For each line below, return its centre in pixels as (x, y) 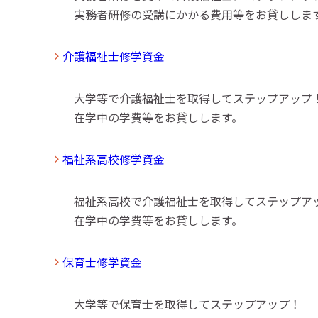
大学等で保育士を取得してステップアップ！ (187, 304)
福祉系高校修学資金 (114, 159)
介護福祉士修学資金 (114, 56)
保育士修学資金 (102, 262)
